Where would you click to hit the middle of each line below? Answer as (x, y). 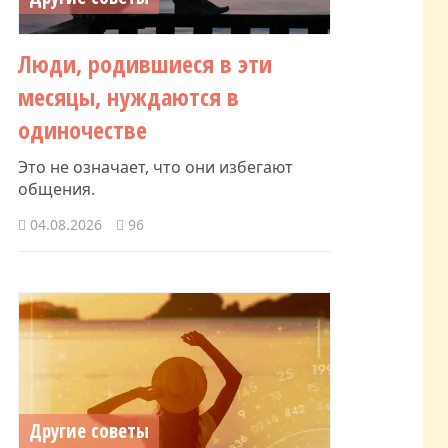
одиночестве (82, 129)
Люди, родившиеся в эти (145, 63)
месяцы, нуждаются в (128, 96)
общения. (56, 188)
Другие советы (89, 430)
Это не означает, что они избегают (155, 166)
